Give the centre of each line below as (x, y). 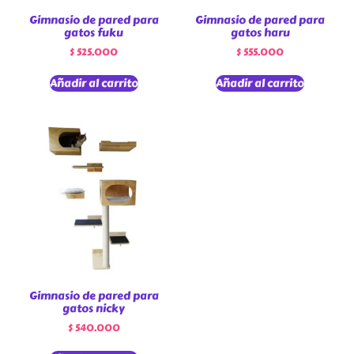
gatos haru (260, 32)
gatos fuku (94, 32)
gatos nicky (94, 309)
